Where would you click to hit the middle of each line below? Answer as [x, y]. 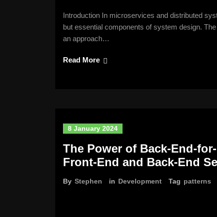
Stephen [88, 181]
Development [140, 181]
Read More [81, 60]
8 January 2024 [93, 128]
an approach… [86, 39]
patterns [197, 181]
